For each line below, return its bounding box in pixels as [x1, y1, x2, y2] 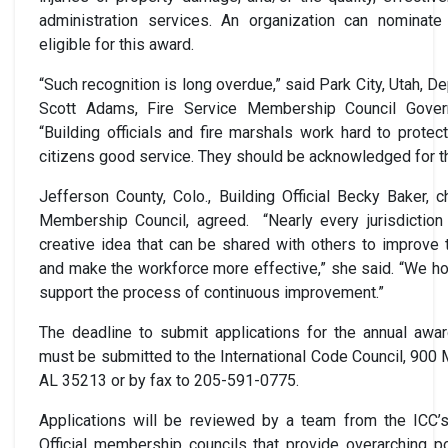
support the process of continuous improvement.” [39, 282, 384, 302]
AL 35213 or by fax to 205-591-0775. [39, 370, 299, 390]
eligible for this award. [39, 34, 194, 54]
